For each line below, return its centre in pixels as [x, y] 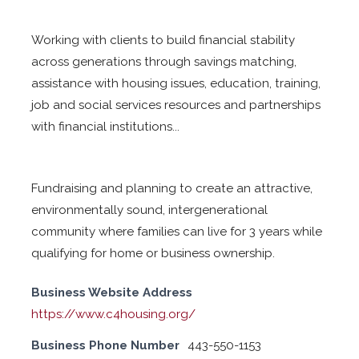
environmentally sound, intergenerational [150, 210]
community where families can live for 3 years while [177, 231]
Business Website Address [112, 293]
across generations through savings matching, [164, 62]
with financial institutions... [106, 127]
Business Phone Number [106, 346]
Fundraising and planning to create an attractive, [172, 188]
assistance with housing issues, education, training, [176, 84]
